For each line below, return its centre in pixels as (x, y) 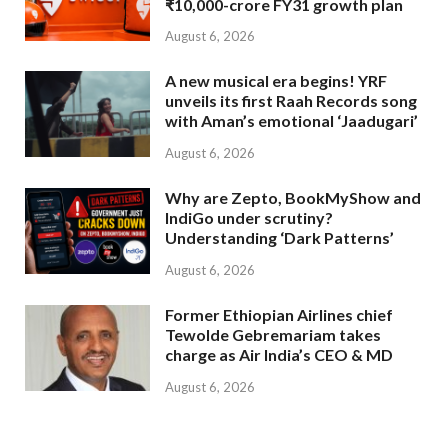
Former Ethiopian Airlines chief (279, 314)
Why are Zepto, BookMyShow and (293, 198)
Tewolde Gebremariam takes (273, 334)
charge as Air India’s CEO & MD (279, 354)
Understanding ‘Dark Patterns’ (279, 238)
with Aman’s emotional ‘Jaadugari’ (291, 121)
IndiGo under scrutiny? (249, 218)
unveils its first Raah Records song (291, 101)
